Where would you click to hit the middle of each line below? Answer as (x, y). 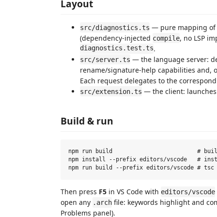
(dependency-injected (116, 38)
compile (166, 38)
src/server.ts (105, 59)
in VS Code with (134, 192)
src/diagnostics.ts (115, 27)
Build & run (87, 121)
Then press (80, 192)
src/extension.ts (111, 91)
